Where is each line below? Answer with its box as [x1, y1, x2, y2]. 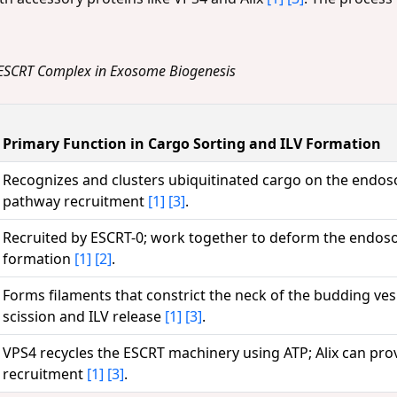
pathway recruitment [3, 191, 148, 212]
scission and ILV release [3, 307, 165, 327]
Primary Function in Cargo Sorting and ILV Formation [3, 134, 381, 154]
